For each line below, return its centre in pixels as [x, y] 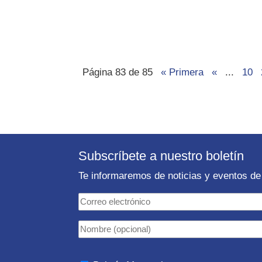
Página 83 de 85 [118, 73]
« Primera [182, 73]
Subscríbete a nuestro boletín [161, 156]
